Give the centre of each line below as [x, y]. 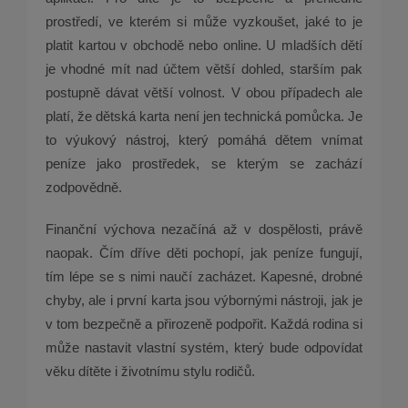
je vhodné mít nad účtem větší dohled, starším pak [204, 69]
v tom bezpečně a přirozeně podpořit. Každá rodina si [204, 324]
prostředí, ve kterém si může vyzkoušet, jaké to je [204, 22]
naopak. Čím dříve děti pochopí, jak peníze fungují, [204, 253]
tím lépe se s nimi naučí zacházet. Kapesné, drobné [204, 277]
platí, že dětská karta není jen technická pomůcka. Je [204, 117]
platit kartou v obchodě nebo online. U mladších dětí [204, 46]
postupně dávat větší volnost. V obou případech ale [204, 93]
